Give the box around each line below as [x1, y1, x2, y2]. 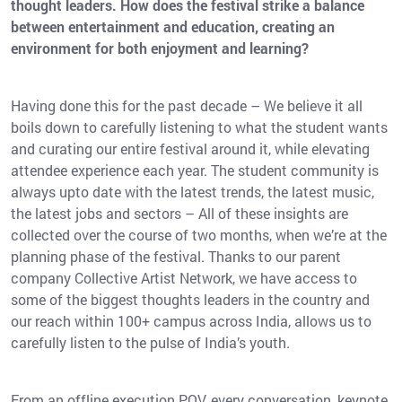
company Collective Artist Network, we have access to [11, 267, 357, 287]
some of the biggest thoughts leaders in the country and [11, 289, 370, 309]
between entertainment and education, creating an [11, 16, 335, 36]
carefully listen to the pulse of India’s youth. [11, 332, 290, 352]
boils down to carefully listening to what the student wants [11, 117, 388, 136]
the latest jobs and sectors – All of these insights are [11, 203, 348, 223]
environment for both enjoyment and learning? [11, 38, 309, 57]
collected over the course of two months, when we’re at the [11, 224, 387, 244]
